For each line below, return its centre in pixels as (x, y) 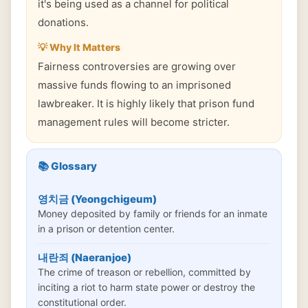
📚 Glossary (67, 166)
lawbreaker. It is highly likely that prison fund (146, 103)
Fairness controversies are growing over (137, 66)
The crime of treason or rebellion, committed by (144, 272)
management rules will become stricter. (134, 122)
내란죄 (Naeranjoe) (85, 257)
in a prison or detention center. (106, 229)
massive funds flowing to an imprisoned (134, 85)
